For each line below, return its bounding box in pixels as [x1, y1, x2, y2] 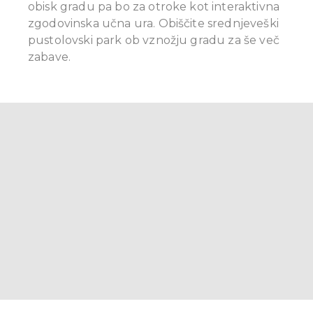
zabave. [28, 50, 71, 64]
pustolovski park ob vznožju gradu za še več [28, 34, 279, 48]
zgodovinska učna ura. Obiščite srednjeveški [28, 17, 279, 31]
